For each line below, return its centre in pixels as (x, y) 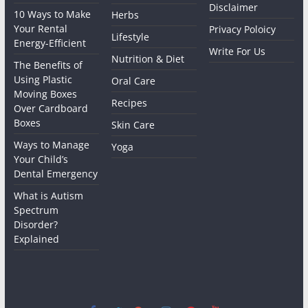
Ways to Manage (51, 145)
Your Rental (40, 29)
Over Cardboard (51, 109)
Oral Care (134, 81)
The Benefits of (48, 65)
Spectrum (36, 210)
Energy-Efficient (49, 43)
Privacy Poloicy (243, 30)
